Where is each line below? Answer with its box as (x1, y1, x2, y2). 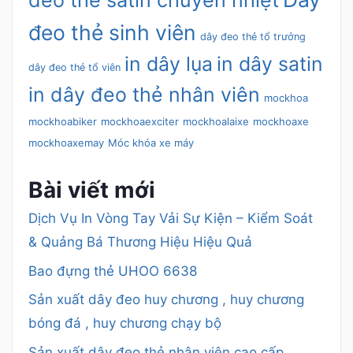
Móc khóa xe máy (108, 136, 194, 150)
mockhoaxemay (28, 136, 104, 150)
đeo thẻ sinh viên (28, 20, 196, 46)
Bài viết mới (28, 176, 155, 203)
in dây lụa (124, 52, 213, 76)
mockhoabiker (28, 115, 97, 128)
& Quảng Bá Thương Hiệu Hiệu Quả (28, 233, 252, 250)
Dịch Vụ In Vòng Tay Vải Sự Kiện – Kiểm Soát (28, 210, 313, 226)
